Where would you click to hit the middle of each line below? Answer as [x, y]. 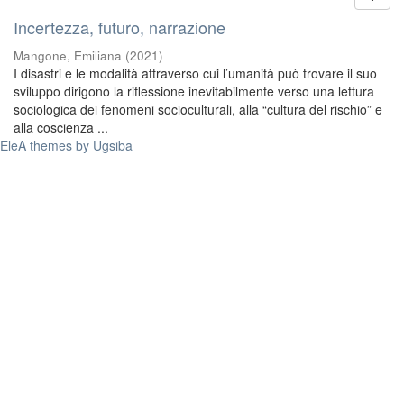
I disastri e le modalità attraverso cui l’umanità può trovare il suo [195, 73]
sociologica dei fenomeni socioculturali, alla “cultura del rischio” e [198, 109]
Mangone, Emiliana [68, 55]
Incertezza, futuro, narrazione [119, 27]
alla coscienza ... [61, 127]
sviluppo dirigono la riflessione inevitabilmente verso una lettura [194, 91]
